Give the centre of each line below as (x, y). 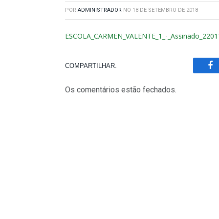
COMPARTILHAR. (91, 66)
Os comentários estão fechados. (121, 90)
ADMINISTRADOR (100, 10)
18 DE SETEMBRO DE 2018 (165, 10)
